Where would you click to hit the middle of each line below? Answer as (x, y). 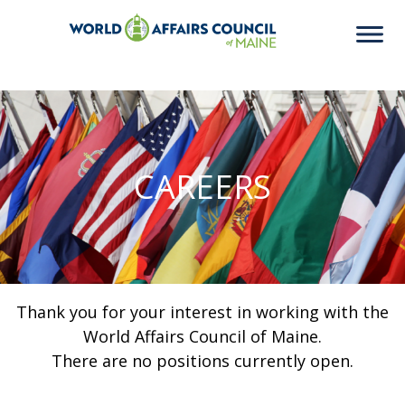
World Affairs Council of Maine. (202, 336)
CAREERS (202, 187)
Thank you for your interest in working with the (202, 312)
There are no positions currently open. (202, 361)
